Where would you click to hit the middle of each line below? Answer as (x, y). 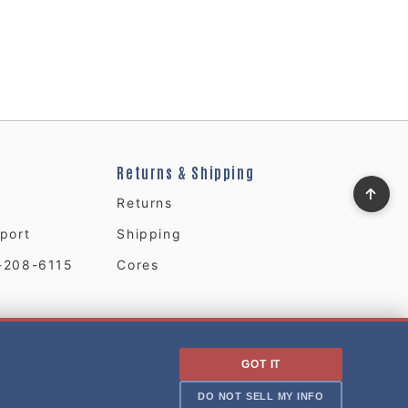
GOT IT (261, 364)
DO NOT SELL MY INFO (261, 396)
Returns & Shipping (186, 172)
